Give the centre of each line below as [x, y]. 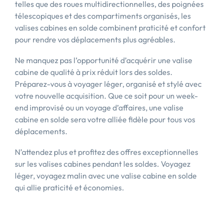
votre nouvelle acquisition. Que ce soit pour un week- [106, 96]
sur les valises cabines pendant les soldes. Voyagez [103, 164]
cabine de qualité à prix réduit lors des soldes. [94, 72]
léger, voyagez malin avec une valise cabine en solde [106, 176]
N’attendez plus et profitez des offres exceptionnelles [107, 152]
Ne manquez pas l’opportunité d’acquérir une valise [104, 60]
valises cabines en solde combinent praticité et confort [110, 28]
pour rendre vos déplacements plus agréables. [95, 39]
